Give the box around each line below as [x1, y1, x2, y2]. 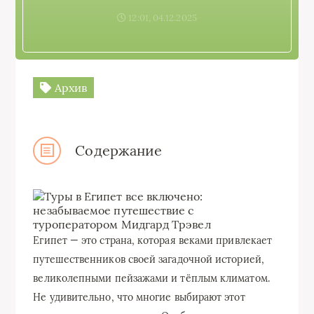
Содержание [75, 142, 163, 159]
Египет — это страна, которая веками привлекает [33, 233, 273, 247]
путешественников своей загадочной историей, [33, 252, 264, 266]
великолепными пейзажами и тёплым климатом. [33, 271, 270, 285]
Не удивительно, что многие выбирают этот [33, 290, 245, 303]
